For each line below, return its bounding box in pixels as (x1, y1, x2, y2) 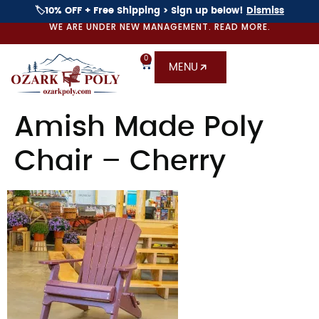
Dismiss (246, 6, 284, 16)
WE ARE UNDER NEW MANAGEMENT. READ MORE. (48, 21, 271, 33)
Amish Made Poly (14, 113, 263, 142)
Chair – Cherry (14, 147, 226, 176)
